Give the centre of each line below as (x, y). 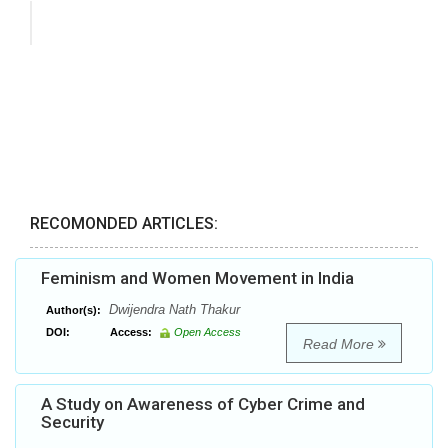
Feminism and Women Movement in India (197, 278)
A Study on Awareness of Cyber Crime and (203, 404)
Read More (340, 344)
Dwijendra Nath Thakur (172, 310)
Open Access (207, 332)
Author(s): (73, 310)
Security (72, 422)
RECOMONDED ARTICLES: (124, 224)
